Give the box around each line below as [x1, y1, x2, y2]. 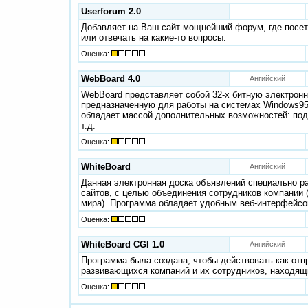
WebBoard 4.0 [81, 74, 140, 84]
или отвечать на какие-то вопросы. [81, 32, 226, 43]
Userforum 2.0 [81, 6, 141, 16]
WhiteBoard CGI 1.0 [81, 239, 164, 250]
